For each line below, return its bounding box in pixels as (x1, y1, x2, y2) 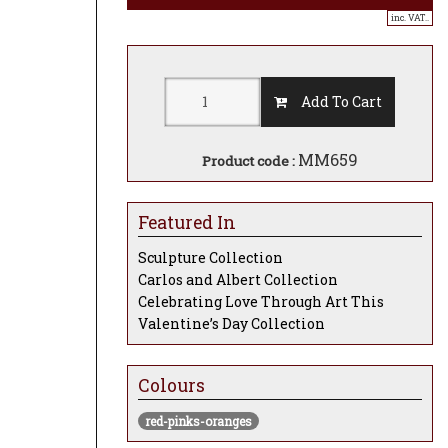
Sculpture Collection (138, 247, 283, 267)
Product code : (201, 151, 298, 170)
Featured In (138, 210, 236, 234)
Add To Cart (287, 91, 383, 111)
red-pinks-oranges (145, 412, 252, 429)
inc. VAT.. (391, 11, 429, 23)
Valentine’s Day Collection (138, 313, 325, 333)
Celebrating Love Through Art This (138, 291, 384, 311)
